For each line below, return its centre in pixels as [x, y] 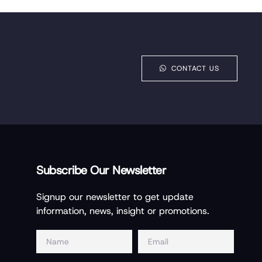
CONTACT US [195, 69]
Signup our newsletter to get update [115, 197]
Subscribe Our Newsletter [101, 170]
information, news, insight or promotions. [123, 211]
